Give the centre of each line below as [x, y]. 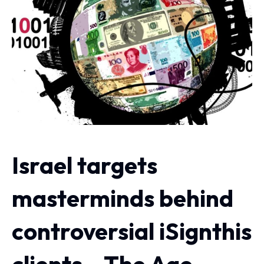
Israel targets [85, 165]
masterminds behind [123, 198]
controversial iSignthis [132, 231]
